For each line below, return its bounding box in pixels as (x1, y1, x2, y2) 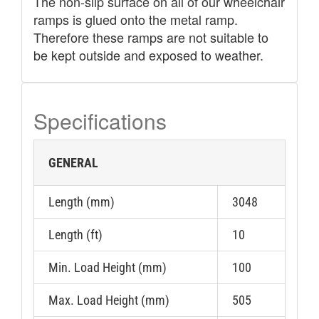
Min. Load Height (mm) (48, 259, 167, 275)
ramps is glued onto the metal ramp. (33, 9, 238, 28)
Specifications (33, 105, 167, 136)
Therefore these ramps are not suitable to (33, 27, 268, 46)
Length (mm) (48, 194, 115, 209)
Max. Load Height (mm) (48, 292, 169, 308)
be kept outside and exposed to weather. (33, 45, 263, 64)
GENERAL (48, 155, 98, 170)
